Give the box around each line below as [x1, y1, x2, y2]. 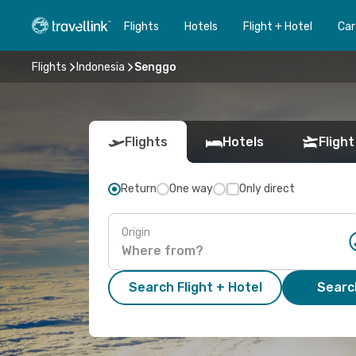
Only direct [239, 182, 295, 195]
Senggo [134, 60, 176, 74]
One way [169, 182, 213, 195]
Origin [122, 225, 150, 239]
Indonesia [76, 60, 125, 74]
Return [121, 182, 157, 195]
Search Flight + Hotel [128, 280, 262, 295]
